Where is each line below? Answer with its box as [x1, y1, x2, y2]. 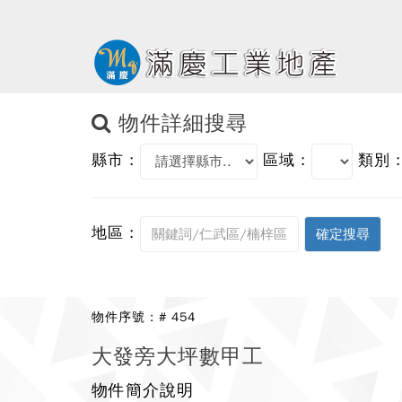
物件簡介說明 [92, 380, 194, 400]
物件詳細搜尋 [111, 110, 248, 136]
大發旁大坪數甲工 [92, 344, 264, 370]
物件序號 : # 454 [92, 309, 196, 325]
